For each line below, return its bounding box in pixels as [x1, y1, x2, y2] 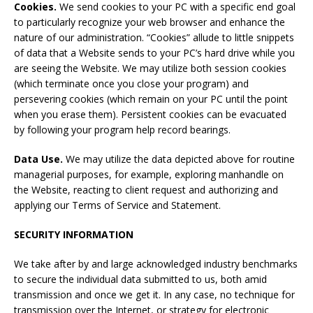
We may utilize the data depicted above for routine [63, 152, 295, 166]
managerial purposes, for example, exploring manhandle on [14, 168, 284, 181]
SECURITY [14, 228, 60, 241]
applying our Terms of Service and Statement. [14, 198, 221, 212]
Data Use [14, 152, 60, 166]
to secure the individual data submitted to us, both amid [14, 272, 267, 286]
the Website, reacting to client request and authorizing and [14, 183, 278, 196]
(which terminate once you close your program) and [14, 77, 249, 90]
